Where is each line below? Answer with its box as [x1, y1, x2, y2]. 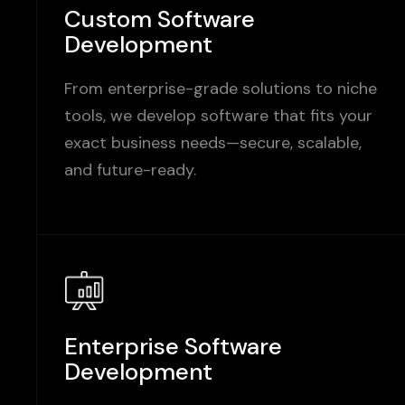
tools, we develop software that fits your [64, 106, 372, 127]
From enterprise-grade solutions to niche [64, 79, 377, 100]
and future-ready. [64, 160, 196, 182]
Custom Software [64, 5, 255, 35]
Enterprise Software [64, 332, 282, 363]
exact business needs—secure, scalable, [64, 133, 362, 155]
